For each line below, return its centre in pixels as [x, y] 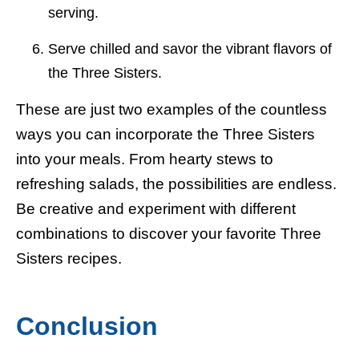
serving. [73, 13]
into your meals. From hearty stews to [145, 159]
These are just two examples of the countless [171, 109]
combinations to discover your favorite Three [169, 234]
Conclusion [87, 327]
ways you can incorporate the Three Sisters [165, 134]
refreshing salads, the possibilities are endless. [176, 184]
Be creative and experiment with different [156, 209]
